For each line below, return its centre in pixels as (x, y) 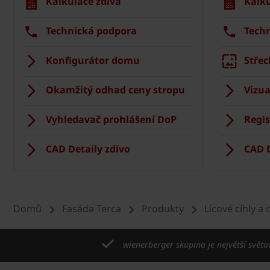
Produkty (163, 208)
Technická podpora (91, 30)
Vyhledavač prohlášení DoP (111, 119)
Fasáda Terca (92, 208)
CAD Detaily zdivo (88, 149)
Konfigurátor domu (93, 60)
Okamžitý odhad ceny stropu (115, 89)
